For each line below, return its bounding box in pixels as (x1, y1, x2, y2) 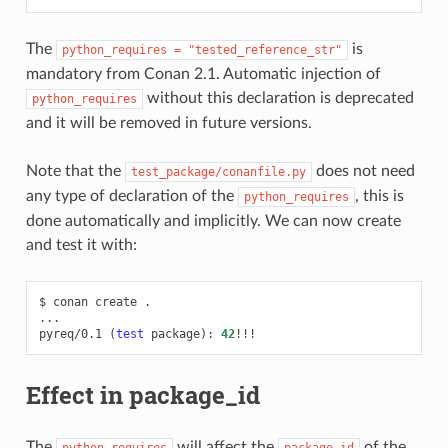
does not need (311, 163, 415, 180)
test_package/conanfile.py (130, 165, 306, 180)
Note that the (25, 163, 125, 180)
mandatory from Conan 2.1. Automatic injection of (25, 66, 381, 83)
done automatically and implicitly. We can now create (25, 213, 401, 230)
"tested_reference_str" (187, 43, 342, 58)
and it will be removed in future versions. (25, 115, 312, 132)
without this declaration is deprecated (142, 90, 414, 107)
